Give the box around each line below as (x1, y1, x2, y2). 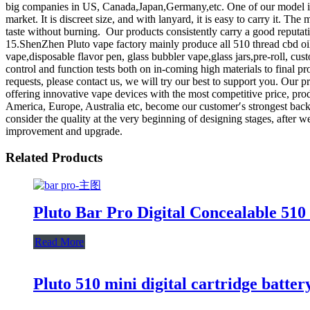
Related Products (6, 150, 102, 165)
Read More (35, 235, 84, 248)
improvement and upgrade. (6, 125, 122, 137)
